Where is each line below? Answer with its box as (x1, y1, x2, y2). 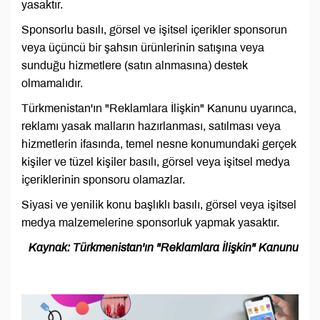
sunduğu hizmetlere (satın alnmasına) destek (21, 59, 248, 72)
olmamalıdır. (21, 77, 83, 90)
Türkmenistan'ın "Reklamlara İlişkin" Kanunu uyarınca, (21, 102, 296, 115)
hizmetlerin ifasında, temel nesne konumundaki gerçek (21, 138, 296, 151)
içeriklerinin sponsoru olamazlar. (21, 174, 185, 186)
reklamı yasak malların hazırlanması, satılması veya (21, 120, 281, 133)
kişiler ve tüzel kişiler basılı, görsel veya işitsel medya (21, 156, 290, 169)
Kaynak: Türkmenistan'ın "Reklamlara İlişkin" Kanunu (29, 241, 299, 254)
